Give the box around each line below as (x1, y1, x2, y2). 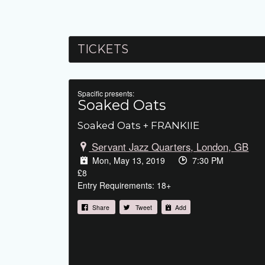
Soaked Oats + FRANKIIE (77, 119, 199, 131)
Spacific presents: (77, 88, 134, 98)
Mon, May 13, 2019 (90, 154, 168, 166)
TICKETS (77, 41, 128, 56)
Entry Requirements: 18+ (77, 179, 171, 191)
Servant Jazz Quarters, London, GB (89, 139, 249, 154)
